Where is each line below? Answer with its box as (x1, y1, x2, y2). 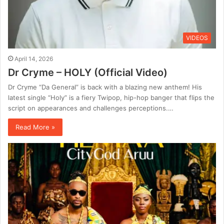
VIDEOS (186, 34, 208, 42)
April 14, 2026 (14, 55, 53, 63)
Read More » (15, 123, 55, 131)
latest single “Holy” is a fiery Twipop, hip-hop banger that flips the (8, 93, 214, 102)
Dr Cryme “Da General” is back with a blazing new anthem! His (8, 83, 202, 91)
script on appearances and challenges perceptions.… (8, 104, 173, 112)
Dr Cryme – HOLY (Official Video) (8, 66, 167, 79)
